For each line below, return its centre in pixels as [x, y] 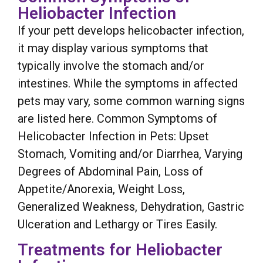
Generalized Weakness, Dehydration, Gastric [131, 207]
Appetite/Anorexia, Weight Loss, [101, 189]
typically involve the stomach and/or [111, 66]
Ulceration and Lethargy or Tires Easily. [117, 225]
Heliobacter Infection [97, 14]
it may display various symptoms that [113, 48]
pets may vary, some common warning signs [131, 101]
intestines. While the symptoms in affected [128, 84]
